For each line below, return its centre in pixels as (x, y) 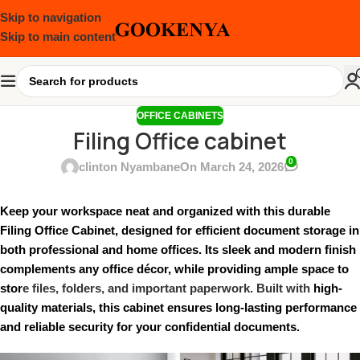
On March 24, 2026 (231, 167)
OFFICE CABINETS (180, 116)
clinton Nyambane (129, 167)
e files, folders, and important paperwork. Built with (168, 288)
